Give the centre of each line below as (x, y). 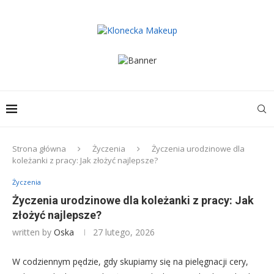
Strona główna (39, 149)
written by (33, 232)
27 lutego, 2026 (124, 232)
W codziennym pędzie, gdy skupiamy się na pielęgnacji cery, (130, 261)
